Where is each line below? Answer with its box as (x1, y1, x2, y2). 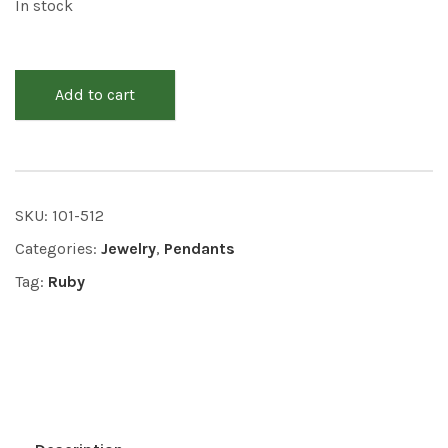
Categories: (15, 238, 101, 258)
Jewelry (101, 238, 156, 258)
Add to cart (55, 84, 135, 104)
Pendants (164, 238, 235, 258)
